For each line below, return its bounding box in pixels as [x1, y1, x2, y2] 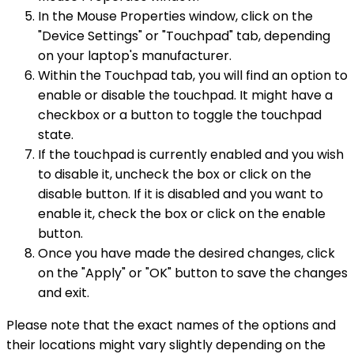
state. [38, 125, 73, 144]
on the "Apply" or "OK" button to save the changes [38, 263, 348, 282]
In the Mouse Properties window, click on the [38, 6, 313, 25]
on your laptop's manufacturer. [38, 46, 232, 65]
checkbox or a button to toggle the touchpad [38, 105, 322, 124]
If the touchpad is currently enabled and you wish [38, 145, 344, 164]
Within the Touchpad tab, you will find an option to [38, 66, 348, 85]
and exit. [38, 283, 89, 302]
